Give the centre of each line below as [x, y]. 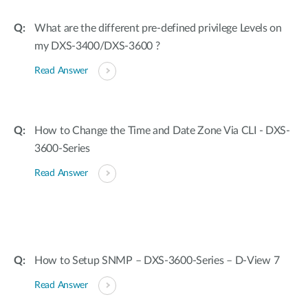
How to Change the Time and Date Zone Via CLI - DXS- [162, 131]
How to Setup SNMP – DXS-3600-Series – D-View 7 [157, 261]
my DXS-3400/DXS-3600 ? [97, 46]
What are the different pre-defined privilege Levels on [158, 28]
